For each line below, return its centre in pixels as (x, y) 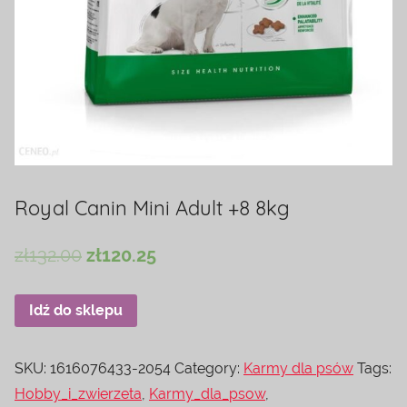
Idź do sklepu (76, 311)
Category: (209, 369)
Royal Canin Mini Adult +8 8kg (152, 208)
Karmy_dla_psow (207, 394)
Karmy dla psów (298, 369)
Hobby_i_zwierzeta (78, 394)
